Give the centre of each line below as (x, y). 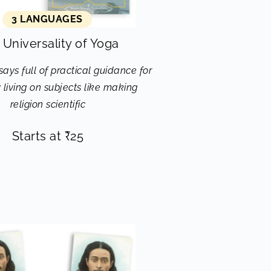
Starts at (38, 136)
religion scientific (48, 104)
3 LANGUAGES (47, 19)
